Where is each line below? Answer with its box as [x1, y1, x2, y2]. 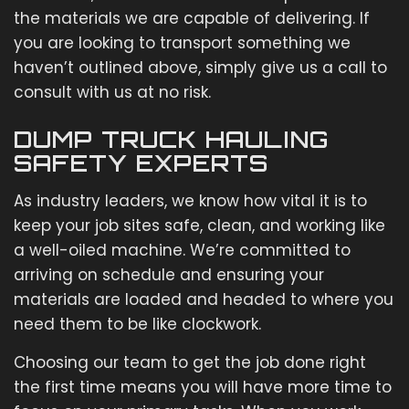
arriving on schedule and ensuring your [14, 264, 324, 287]
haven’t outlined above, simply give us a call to [14, 57, 387, 79]
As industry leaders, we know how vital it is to [14, 190, 367, 213]
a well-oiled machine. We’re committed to [14, 239, 351, 262]
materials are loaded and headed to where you [14, 288, 393, 311]
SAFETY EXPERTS [14, 150, 277, 178]
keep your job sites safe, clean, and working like [14, 215, 385, 237]
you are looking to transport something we [14, 32, 351, 55]
